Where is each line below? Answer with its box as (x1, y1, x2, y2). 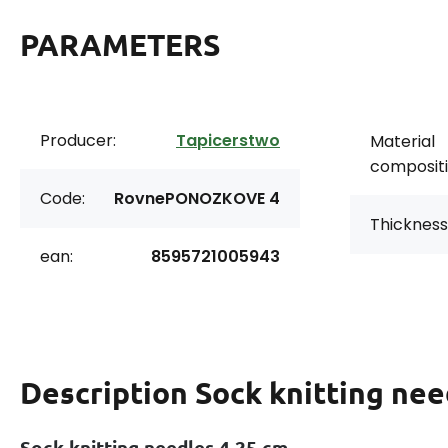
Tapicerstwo (176, 129, 280, 152)
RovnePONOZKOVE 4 (114, 187, 280, 210)
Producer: (40, 129, 116, 152)
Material (370, 130, 435, 153)
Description (20, 374, 195, 411)
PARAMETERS (20, 26, 220, 63)
